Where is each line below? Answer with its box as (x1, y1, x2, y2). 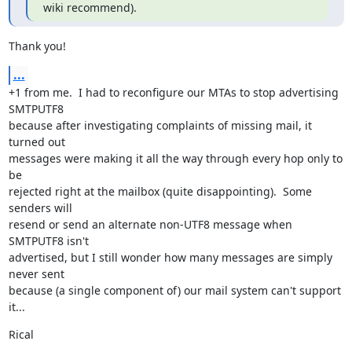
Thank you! (8, 38, 66, 53)
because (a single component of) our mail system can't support (8, 283, 341, 298)
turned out (8, 134, 65, 149)
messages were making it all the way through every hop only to (8, 151, 343, 166)
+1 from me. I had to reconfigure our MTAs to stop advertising (8, 85, 339, 100)
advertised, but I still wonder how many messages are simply (8, 250, 332, 265)
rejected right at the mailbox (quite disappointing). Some (8, 184, 312, 199)
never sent (8, 266, 64, 281)
